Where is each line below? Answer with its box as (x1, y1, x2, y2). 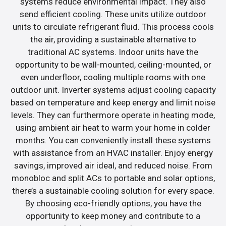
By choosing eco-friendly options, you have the (25, 198, 201, 208)
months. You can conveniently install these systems (15, 135, 211, 145)
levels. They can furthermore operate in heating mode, (11, 109, 215, 120)
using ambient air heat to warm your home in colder (16, 122, 210, 133)
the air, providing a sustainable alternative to (30, 34, 196, 44)
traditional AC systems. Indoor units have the (28, 46, 198, 57)
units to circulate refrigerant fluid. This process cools (12, 21, 214, 32)
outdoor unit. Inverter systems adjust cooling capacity (10, 84, 216, 95)
